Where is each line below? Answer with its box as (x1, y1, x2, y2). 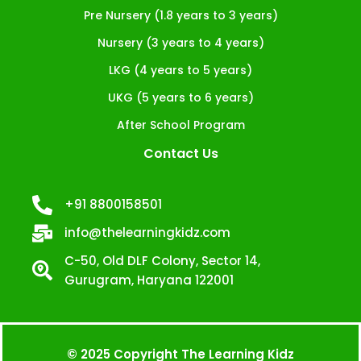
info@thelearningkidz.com (64, 224, 231, 242)
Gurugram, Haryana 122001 (64, 271, 234, 288)
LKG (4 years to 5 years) (109, 61, 252, 78)
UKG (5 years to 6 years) (107, 89, 254, 106)
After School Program (116, 116, 245, 133)
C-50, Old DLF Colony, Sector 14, (64, 251, 261, 269)
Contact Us (143, 143, 218, 163)
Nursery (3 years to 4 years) (97, 34, 264, 51)
